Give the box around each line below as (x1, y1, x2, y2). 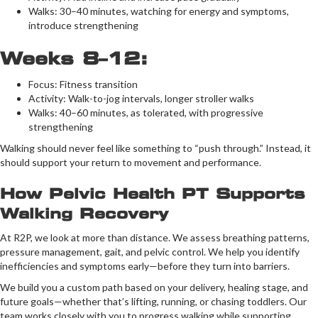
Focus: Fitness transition (28, 78, 138, 91)
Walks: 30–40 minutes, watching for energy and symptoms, (28, 5, 289, 18)
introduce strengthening (28, 19, 138, 32)
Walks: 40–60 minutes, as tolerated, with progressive (28, 106, 263, 119)
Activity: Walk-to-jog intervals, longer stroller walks (28, 92, 254, 105)
